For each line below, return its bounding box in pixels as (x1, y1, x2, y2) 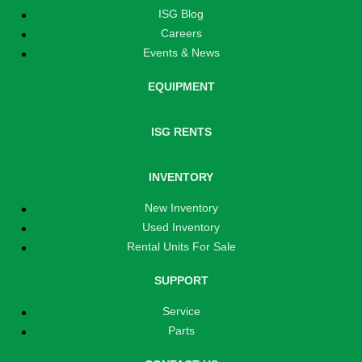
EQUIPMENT (147, 79, 215, 93)
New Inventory (144, 200, 218, 214)
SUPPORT (154, 273, 208, 287)
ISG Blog (158, 6, 204, 20)
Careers (160, 26, 202, 40)
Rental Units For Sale (126, 239, 236, 253)
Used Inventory (142, 220, 220, 234)
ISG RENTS (150, 124, 212, 138)
